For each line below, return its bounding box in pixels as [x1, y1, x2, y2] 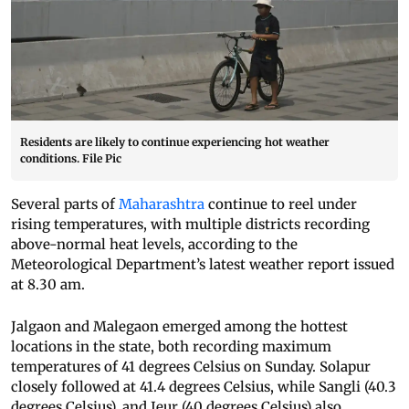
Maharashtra [119, 195, 208, 214]
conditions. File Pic [20, 152, 121, 166]
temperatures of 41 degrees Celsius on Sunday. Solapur [11, 358, 371, 376]
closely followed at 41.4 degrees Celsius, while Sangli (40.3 [11, 378, 396, 396]
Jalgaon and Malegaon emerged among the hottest [11, 318, 348, 336]
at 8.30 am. [11, 276, 85, 294]
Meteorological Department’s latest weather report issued [11, 256, 394, 274]
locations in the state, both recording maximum [11, 338, 331, 356]
